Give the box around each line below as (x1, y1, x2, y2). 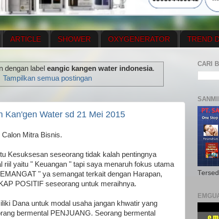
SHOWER (58, 35, 91, 43)
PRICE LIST (149, 52, 189, 60)
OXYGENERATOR (108, 35, 170, 43)
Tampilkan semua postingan (2, 74, 92, 83)
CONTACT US (84, 52, 132, 60)
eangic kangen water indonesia (46, 65, 153, 73)
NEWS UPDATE (14, 52, 67, 60)
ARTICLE (10, 35, 41, 43)
